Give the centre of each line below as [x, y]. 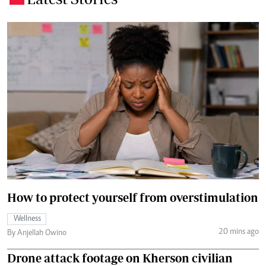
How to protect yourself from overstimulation [133, 197]
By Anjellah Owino [37, 233]
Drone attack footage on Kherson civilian [120, 258]
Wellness [27, 219]
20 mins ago [238, 232]
